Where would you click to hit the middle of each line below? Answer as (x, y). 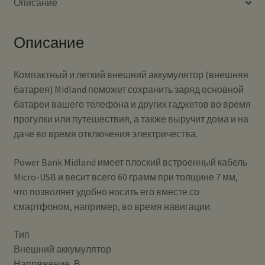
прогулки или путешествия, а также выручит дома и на (131, 119)
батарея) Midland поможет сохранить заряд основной (128, 89)
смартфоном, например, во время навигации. (112, 206)
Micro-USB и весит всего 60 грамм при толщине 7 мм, (125, 177)
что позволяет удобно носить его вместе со (106, 191)
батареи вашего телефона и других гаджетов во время (132, 104)
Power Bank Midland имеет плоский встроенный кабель (130, 162)
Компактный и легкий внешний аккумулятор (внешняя (131, 74)
